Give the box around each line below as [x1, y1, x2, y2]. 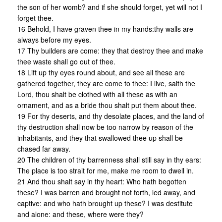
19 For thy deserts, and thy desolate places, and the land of [17, 111, 204, 121]
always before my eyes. [17, 35, 91, 45]
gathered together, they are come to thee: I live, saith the [17, 78, 195, 89]
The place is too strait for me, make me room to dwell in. [17, 166, 194, 176]
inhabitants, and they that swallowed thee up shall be [17, 133, 183, 143]
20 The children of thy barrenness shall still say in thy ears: [17, 155, 201, 165]
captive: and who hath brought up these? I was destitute [17, 198, 193, 209]
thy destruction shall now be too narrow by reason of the [17, 122, 193, 132]
